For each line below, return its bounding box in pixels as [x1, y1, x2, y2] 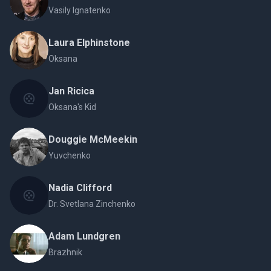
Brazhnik [48, 247, 82, 257]
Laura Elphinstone [48, 37, 130, 48]
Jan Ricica [48, 85, 94, 97]
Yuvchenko [48, 151, 91, 160]
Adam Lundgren [48, 230, 120, 242]
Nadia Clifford [48, 182, 112, 194]
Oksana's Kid [48, 102, 96, 112]
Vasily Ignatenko [48, 5, 111, 15]
